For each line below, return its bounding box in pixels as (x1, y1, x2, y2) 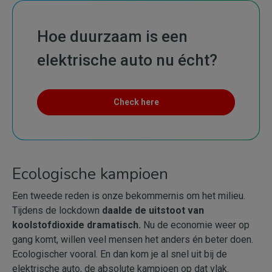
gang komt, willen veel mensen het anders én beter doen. (12, 234, 253, 245)
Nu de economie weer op (141, 219, 250, 231)
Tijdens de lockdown (12, 205, 102, 216)
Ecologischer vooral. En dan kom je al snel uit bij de (12, 248, 227, 260)
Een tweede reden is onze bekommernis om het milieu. (12, 190, 245, 202)
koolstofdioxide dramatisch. (12, 219, 141, 231)
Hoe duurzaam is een (37, 27, 188, 46)
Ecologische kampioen (12, 163, 168, 185)
